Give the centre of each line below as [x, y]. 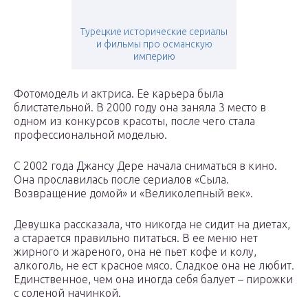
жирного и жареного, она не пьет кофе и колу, [135, 252]
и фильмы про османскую [154, 44]
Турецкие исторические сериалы [154, 32]
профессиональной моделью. [90, 135]
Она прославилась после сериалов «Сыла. [121, 180]
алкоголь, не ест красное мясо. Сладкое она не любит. [154, 266]
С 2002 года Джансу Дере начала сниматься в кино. [145, 166]
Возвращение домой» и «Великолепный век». [133, 194]
